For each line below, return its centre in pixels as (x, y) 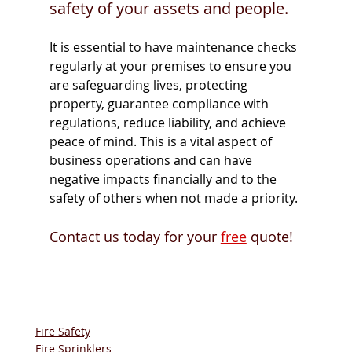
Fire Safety (62, 332)
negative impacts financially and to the (164, 180)
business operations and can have (152, 161)
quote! (271, 237)
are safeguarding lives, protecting (150, 85)
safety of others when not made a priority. (175, 198)
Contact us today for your (135, 237)
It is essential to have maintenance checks (174, 48)
